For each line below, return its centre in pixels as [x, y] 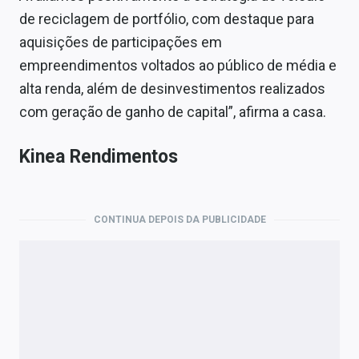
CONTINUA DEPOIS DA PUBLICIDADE [179, 220]
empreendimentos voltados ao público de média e [178, 66]
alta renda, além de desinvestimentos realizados [172, 89]
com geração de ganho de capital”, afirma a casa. [173, 112]
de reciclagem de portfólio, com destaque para [167, 19]
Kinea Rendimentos [99, 157]
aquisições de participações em [121, 42]
